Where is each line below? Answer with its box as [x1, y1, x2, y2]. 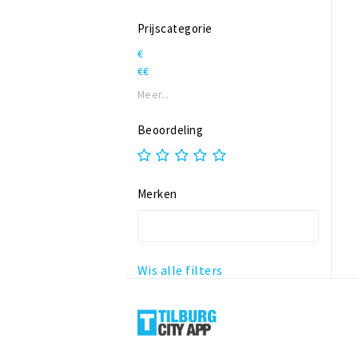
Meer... [137, 88, 169, 101]
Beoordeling [137, 122, 204, 137]
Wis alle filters [137, 262, 223, 278]
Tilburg [137, 302, 181, 318]
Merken [137, 186, 177, 201]
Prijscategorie [137, 21, 213, 36]
